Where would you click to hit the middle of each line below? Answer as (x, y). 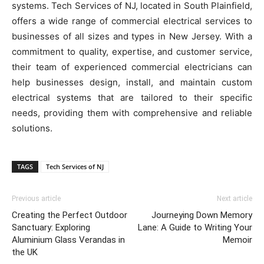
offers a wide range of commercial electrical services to (132, 21)
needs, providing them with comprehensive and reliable (132, 113)
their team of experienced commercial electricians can (132, 67)
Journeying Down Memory (202, 215)
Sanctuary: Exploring (51, 227)
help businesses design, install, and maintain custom (132, 82)
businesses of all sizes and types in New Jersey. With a (132, 36)
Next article (235, 198)
